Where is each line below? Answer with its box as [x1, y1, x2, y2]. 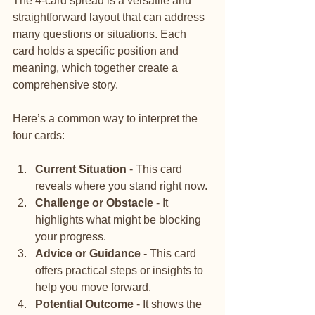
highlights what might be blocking [35, 213, 204, 226]
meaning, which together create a [13, 61, 181, 74]
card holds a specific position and [13, 44, 181, 57]
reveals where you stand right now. [35, 179, 207, 192]
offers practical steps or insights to [35, 264, 206, 276]
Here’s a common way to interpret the [13, 112, 200, 124]
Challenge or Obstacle [35, 196, 153, 209]
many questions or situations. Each [13, 27, 189, 40]
